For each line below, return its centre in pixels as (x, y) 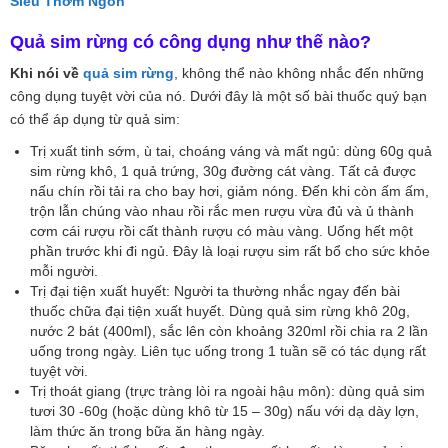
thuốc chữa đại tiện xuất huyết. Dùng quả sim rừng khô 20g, (220, 310)
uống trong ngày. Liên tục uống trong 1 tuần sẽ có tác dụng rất (228, 350)
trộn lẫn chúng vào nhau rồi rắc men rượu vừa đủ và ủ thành (222, 210)
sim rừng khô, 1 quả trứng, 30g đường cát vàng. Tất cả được (223, 170)
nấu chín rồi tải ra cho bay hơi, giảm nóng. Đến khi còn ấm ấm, (229, 190)
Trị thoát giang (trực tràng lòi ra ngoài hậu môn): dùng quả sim (227, 390)
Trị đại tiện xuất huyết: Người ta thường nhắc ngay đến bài (215, 290)
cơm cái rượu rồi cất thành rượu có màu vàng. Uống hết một (221, 230)
